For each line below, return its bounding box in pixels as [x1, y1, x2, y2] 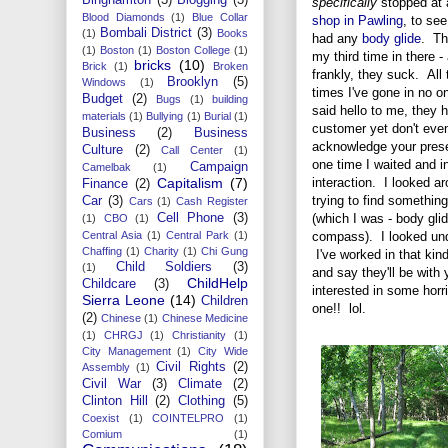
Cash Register [176, 194, 249, 207]
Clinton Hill [82, 393, 148, 408]
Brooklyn [167, 74, 219, 89]
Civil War [82, 376, 141, 391]
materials [82, 109, 126, 122]
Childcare [82, 276, 136, 291]
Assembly [82, 360, 130, 373]
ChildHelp [187, 274, 248, 291]
